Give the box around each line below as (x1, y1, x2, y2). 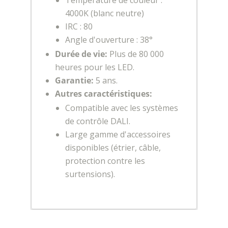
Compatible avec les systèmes (65, 102, 178, 113)
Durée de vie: (54, 48, 107, 60)
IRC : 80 (65, 20, 93, 32)
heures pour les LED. (54, 61, 134, 73)
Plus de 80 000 (107, 48, 164, 60)
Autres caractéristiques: (54, 88, 152, 99)
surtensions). (65, 168, 115, 180)
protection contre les (65, 155, 145, 166)
